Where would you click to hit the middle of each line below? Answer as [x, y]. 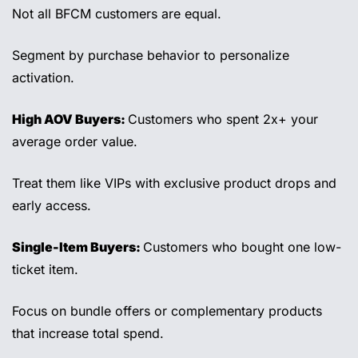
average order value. [77, 142]
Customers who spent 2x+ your [223, 119]
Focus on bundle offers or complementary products [167, 311]
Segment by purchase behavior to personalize [151, 56]
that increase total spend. [90, 334]
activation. [45, 78]
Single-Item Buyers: [78, 247]
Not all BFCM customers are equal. [119, 14]
